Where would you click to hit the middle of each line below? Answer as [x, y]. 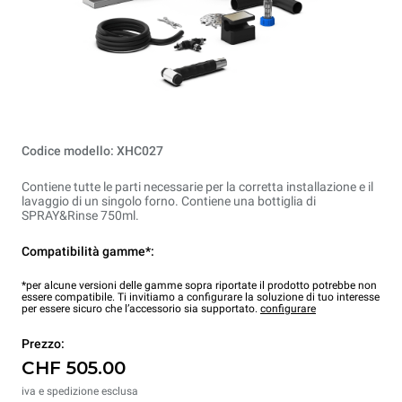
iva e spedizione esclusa [80, 391]
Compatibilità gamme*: [88, 251]
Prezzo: [43, 343]
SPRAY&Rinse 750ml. [80, 215]
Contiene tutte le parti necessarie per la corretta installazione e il [197, 186]
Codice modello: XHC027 [92, 150]
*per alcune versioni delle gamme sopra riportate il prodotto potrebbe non [199, 285]
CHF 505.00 [74, 367]
